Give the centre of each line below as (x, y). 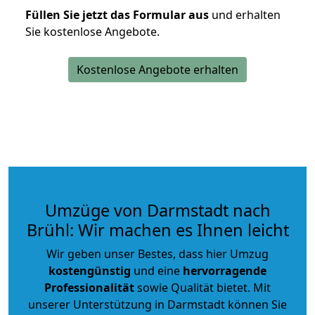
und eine (157, 270)
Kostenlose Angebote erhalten (157, 69)
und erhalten (245, 14)
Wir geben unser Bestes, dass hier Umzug (157, 253)
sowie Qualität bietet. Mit (202, 287)
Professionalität (89, 287)
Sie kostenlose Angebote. (92, 31)
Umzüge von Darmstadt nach (157, 210)
